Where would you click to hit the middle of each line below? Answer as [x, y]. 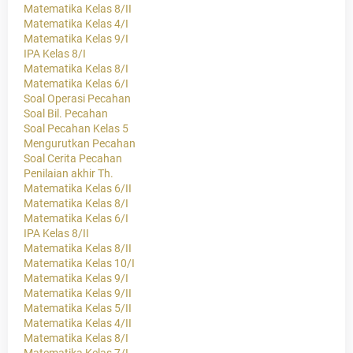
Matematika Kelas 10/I [79, 264]
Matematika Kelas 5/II [78, 308]
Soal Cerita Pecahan [73, 159]
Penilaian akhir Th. [69, 174]
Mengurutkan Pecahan [80, 144]
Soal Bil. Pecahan [66, 114]
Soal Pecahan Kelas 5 [76, 129]
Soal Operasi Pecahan [77, 99]
